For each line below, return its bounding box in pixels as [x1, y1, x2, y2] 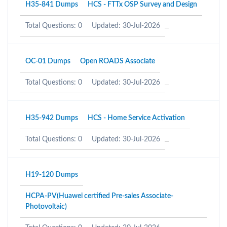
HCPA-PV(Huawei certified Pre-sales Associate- [25, 193, 173, 200]
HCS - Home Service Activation [88, 115, 185, 122]
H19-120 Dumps [25, 171, 78, 178]
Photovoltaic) [25, 203, 67, 210]
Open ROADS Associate [80, 58, 155, 65]
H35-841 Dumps [25, 1, 78, 8]
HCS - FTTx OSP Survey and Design [88, 1, 197, 8]
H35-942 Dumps [25, 115, 78, 122]
